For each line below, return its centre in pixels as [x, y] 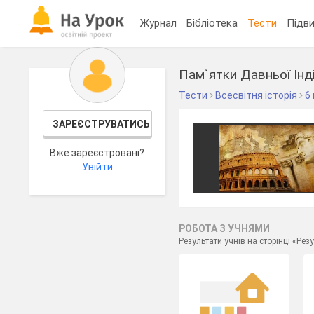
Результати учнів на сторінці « [238, 241]
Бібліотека [212, 23]
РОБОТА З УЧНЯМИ [225, 228]
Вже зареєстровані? [97, 153]
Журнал [159, 23]
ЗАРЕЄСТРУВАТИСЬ [101, 124]
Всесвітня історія [257, 95]
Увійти [97, 167]
